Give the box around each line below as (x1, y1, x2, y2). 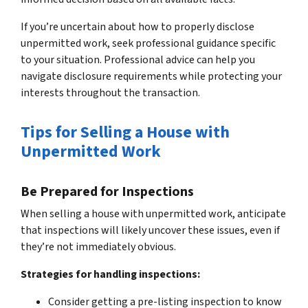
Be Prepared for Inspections (21, 181, 194, 201)
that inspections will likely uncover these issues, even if (21, 222, 280, 238)
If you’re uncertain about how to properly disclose (21, 19, 254, 34)
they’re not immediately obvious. (21, 239, 176, 254)
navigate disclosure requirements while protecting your (21, 68, 282, 84)
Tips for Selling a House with (21, 120, 230, 144)
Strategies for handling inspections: (21, 266, 200, 282)
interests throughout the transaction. (21, 85, 200, 100)
